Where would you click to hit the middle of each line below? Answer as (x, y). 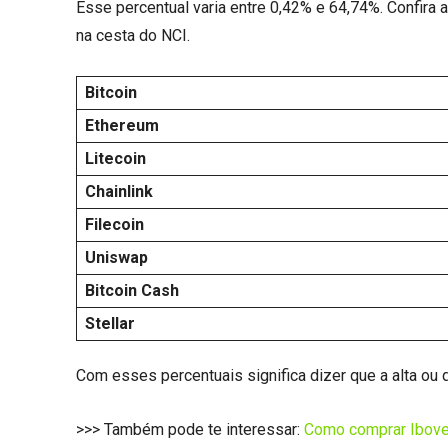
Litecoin (115, 158)
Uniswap (116, 257)
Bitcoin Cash (132, 290)
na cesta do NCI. (135, 35)
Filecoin (114, 224)
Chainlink (119, 191)
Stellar (110, 323)
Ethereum (122, 125)
